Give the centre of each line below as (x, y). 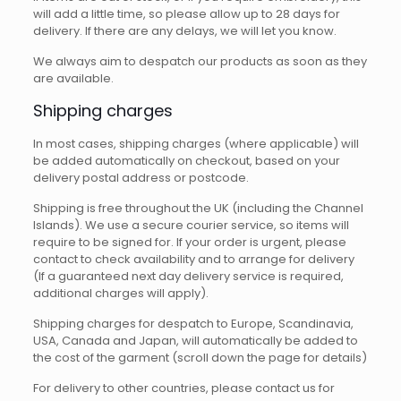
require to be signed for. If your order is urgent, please (189, 242)
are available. (73, 78)
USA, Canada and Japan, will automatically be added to (195, 341)
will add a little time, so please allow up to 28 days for (186, 14)
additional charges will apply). (120, 293)
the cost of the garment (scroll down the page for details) (200, 358)
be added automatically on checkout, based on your (186, 161)
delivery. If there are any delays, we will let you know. (184, 31)
